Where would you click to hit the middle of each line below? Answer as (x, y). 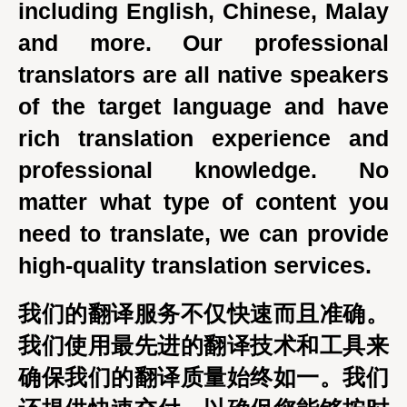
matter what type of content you (203, 202)
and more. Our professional (203, 43)
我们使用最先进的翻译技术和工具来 (203, 345)
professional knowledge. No (203, 170)
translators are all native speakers (203, 74)
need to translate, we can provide (203, 233)
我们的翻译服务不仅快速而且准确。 (203, 313)
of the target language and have (203, 106)
